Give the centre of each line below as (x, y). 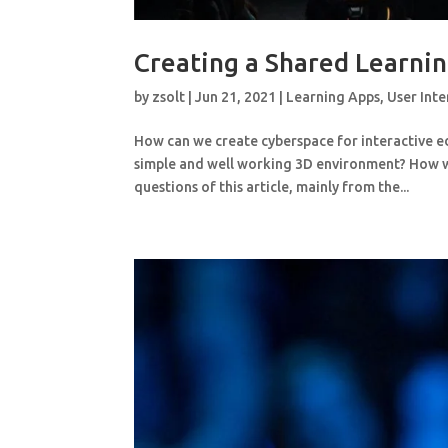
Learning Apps (333, 97)
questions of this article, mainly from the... (272, 187)
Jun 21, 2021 (236, 97)
